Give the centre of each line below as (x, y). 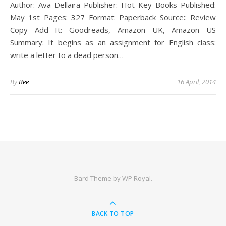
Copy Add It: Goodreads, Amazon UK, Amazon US (113, 30)
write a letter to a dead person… (67, 55)
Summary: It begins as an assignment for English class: (113, 42)
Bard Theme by (98, 178)
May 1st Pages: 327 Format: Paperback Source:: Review (113, 17)
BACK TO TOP (113, 214)
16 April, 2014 (196, 82)
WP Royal (136, 178)
